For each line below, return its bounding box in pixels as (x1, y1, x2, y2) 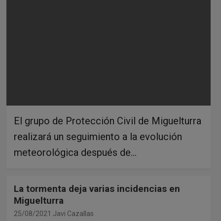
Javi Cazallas (52, 209, 94, 218)
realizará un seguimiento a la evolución (13, 130, 182, 143)
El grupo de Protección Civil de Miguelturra (13, 114, 201, 127)
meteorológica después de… (13, 146, 137, 158)
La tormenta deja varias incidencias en (13, 183, 180, 194)
